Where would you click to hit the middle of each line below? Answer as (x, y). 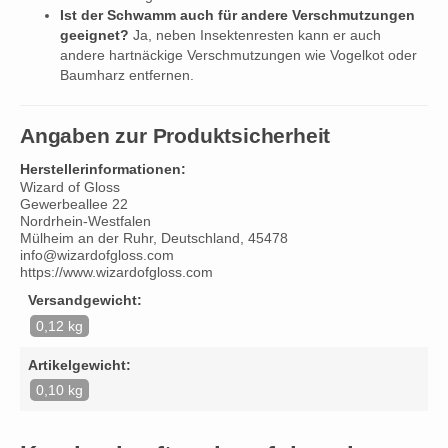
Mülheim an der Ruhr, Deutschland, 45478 (154, 239)
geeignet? (94, 34)
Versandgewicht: (85, 300)
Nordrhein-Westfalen (85, 222)
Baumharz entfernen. (127, 74)
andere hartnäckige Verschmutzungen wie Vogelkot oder (238, 54)
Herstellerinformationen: (103, 169)
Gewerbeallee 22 (74, 205)
